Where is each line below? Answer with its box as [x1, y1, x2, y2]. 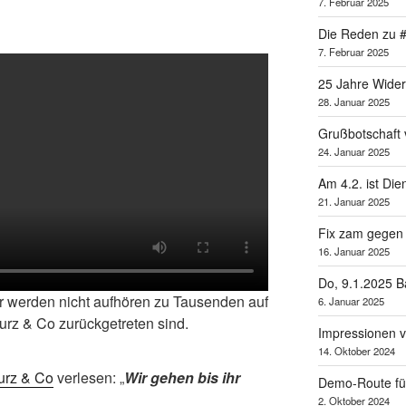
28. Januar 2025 [317, 94, 390, 110]
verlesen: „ [53, 366, 124, 388]
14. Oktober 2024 [317, 343, 395, 359]
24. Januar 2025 [317, 144, 390, 159]
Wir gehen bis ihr [124, 366, 240, 388]
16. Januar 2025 [317, 244, 390, 259]
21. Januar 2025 [317, 194, 390, 209]
